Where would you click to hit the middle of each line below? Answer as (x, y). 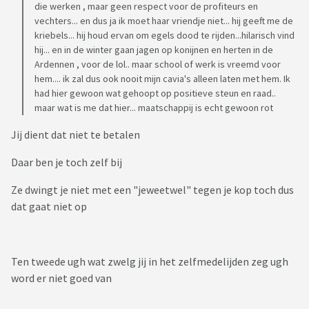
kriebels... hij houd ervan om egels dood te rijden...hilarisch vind (165, 36)
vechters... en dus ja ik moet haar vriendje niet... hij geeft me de (164, 21)
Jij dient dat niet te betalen (76, 135)
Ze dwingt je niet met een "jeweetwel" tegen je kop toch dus (152, 190)
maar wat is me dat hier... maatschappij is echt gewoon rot (154, 108)
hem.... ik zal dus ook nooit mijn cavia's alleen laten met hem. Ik (162, 79)
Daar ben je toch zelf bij (68, 162)
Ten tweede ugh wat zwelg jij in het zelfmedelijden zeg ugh (150, 262)
